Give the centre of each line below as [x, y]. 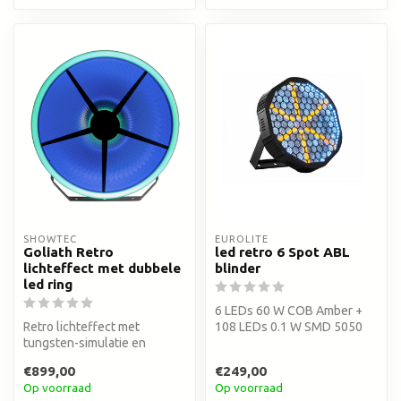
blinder [238, 269]
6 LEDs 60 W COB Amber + [289, 311]
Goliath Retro [68, 252]
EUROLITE [242, 239]
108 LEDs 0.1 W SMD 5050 [289, 327]
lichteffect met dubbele [102, 269]
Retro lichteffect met [81, 327]
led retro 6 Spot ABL [282, 252]
